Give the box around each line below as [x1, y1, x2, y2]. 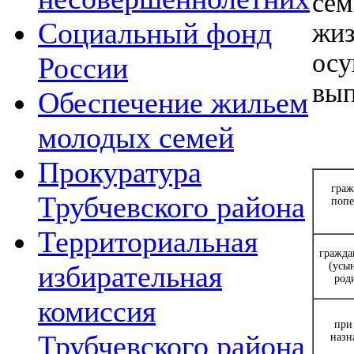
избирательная [38, 260, 222, 293]
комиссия [38, 295, 156, 328]
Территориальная [38, 225, 258, 258]
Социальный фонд [38, 17, 272, 50]
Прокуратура [38, 156, 201, 189]
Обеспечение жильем [38, 86, 308, 119]
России [38, 51, 128, 85]
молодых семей [38, 121, 234, 154]
